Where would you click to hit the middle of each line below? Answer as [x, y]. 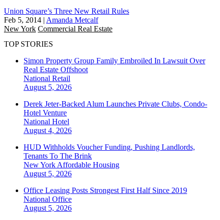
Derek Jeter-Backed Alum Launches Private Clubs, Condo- [115, 104]
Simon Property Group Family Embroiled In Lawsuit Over [114, 61]
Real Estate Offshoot [56, 70]
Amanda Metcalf [72, 20]
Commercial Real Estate [75, 28]
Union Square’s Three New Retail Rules [67, 11]
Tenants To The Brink [58, 156]
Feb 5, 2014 [23, 20]
